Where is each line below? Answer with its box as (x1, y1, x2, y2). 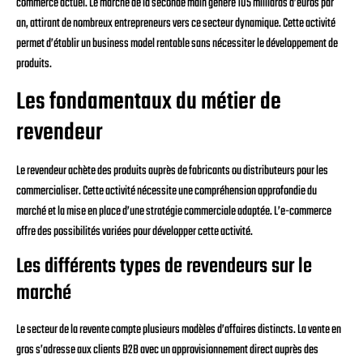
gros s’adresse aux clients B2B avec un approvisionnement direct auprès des (16, 340, 318, 361)
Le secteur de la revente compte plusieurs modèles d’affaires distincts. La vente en (16, 320, 341, 340)
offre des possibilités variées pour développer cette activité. (16, 221, 253, 241)
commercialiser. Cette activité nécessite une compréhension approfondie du (16, 181, 317, 201)
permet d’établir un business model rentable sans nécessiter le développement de (16, 34, 338, 54)
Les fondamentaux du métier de (16, 83, 281, 121)
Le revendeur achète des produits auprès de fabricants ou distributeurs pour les (16, 160, 328, 181)
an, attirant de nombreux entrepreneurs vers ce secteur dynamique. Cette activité (16, 14, 335, 34)
